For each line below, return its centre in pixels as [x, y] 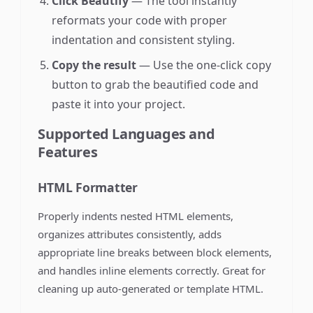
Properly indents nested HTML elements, [136, 216]
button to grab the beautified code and [155, 85]
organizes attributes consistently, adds [130, 234]
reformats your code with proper [140, 20]
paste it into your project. [119, 104]
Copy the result [94, 65]
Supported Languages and [126, 134]
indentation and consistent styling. [144, 40]
